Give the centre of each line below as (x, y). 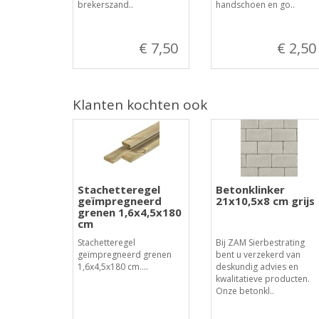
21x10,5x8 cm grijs (265, 201)
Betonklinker (250, 189)
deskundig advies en (257, 267)
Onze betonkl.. (245, 291)
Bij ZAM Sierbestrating (260, 242)
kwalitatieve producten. (262, 279)
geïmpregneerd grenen (125, 255)
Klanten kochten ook (140, 105)
